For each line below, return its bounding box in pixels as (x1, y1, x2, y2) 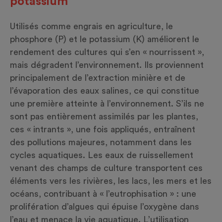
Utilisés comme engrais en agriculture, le (10, 22, 173, 31)
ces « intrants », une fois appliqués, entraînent (10, 125, 195, 134)
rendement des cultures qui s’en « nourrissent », (10, 48, 204, 57)
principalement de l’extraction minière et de (10, 73, 185, 83)
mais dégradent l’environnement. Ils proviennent (10, 60, 204, 70)
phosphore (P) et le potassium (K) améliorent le (10, 35, 199, 44)
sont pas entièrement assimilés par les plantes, (10, 112, 198, 121)
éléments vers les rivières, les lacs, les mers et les (10, 176, 212, 186)
